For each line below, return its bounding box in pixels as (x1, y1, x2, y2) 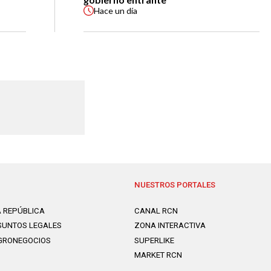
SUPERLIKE (134, 235, 174, 245)
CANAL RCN (134, 206, 178, 216)
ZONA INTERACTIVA (134, 221, 206, 230)
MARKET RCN (134, 250, 182, 260)
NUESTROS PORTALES (134, 180, 215, 189)
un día (115, 5, 138, 16)
